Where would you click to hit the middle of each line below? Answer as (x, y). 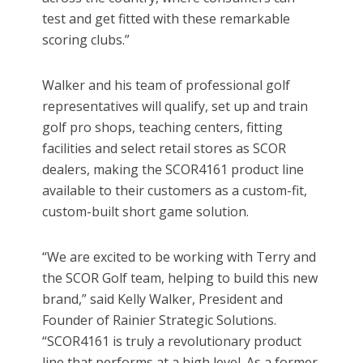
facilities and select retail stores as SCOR (164, 149)
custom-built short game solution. (146, 212)
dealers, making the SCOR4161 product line (173, 170)
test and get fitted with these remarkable (167, 19)
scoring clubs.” (86, 40)
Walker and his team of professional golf (167, 85)
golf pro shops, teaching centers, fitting (163, 128)
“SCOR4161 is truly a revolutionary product (172, 342)
